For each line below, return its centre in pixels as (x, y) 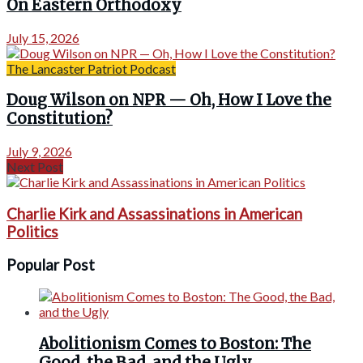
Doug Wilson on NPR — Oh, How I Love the (169, 100)
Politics (32, 231)
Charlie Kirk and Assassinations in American (154, 214)
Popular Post (51, 265)
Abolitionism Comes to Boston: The (175, 344)
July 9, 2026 (39, 152)
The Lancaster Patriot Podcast (91, 68)
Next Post (35, 167)
